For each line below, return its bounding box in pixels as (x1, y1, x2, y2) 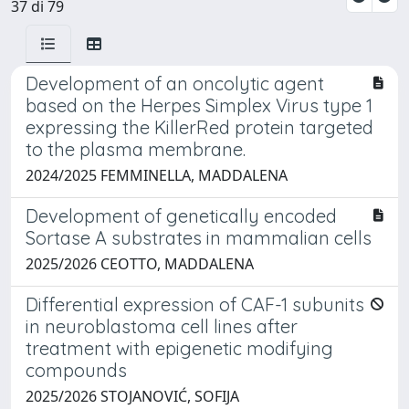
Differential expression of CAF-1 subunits (26, 292, 364, 316)
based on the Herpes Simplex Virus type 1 (26, 93, 372, 117)
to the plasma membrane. (26, 137, 246, 161)
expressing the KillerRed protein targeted (26, 115, 373, 139)
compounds (26, 358, 127, 382)
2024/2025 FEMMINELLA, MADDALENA (26, 164, 288, 185)
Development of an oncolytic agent (26, 71, 324, 95)
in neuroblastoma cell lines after (26, 314, 298, 338)
